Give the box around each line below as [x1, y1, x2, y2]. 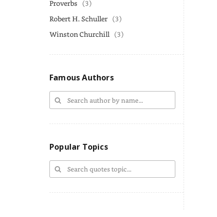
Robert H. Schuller [49, 14, 108, 23]
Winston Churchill [49, 30, 109, 39]
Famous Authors [49, 72, 114, 83]
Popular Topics [49, 141, 108, 152]
